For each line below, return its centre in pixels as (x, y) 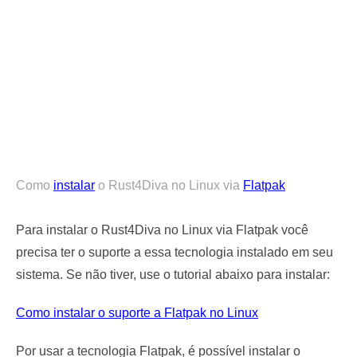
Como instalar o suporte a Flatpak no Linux (137, 312)
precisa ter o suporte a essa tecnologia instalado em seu (175, 252)
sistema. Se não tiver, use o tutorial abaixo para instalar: (173, 274)
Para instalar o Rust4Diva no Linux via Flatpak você (162, 229)
